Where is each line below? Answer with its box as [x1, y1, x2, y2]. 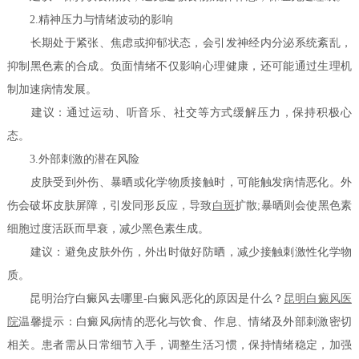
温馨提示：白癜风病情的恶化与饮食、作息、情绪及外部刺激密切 [18, 316, 352, 329]
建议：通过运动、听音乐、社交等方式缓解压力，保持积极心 [7, 107, 352, 119]
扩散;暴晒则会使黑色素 [234, 200, 352, 212]
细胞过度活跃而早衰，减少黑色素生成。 [7, 223, 210, 236]
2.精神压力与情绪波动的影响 [7, 14, 174, 26]
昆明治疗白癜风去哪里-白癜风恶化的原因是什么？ [7, 292, 284, 305]
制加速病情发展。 [7, 83, 98, 96]
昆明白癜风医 [284, 292, 352, 305]
